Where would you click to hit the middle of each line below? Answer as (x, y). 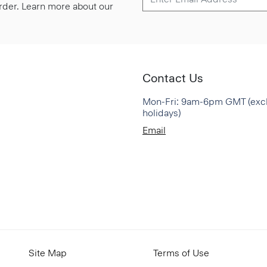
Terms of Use (181, 253)
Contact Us (173, 78)
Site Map (48, 253)
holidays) (162, 113)
